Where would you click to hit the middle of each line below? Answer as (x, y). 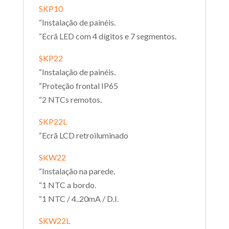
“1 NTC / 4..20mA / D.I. (78, 198)
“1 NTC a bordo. (67, 185)
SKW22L (54, 220)
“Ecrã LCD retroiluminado (83, 135)
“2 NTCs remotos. (70, 99)
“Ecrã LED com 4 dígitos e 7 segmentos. (107, 36)
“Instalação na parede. (77, 171)
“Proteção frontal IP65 (78, 85)
